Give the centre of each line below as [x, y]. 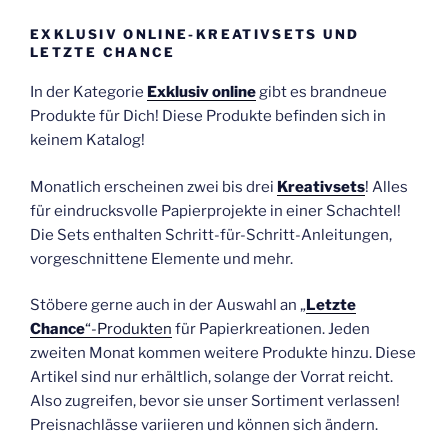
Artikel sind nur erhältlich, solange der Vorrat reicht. [211, 377]
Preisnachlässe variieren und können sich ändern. [204, 425]
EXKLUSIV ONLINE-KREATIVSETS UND [195, 33]
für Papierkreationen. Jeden [271, 329]
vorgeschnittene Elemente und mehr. [161, 258]
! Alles [386, 186]
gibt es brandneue [321, 92]
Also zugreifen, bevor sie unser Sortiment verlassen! [215, 401]
